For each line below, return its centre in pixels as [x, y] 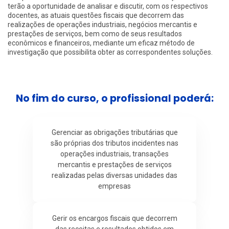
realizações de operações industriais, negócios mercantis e [102, 24]
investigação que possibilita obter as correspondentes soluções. [110, 52]
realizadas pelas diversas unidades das [114, 175]
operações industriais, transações [114, 154]
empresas [114, 186]
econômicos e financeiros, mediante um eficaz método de [101, 43]
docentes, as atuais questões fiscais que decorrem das [96, 15]
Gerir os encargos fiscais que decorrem [114, 218]
